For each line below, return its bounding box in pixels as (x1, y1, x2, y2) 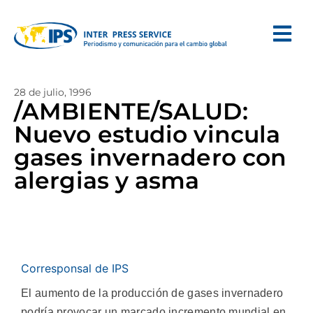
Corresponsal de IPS (21, 261, 129, 275)
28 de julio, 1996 (14, 86, 92, 99)
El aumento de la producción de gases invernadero (21, 287, 284, 299)
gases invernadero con (14, 143, 287, 171)
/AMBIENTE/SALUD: (14, 97, 248, 125)
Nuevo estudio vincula (14, 120, 281, 148)
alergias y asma (14, 166, 200, 194)
